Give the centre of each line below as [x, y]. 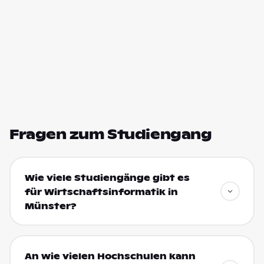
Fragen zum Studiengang [111, 134]
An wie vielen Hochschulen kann [110, 256]
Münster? [50, 206]
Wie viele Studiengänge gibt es [107, 178]
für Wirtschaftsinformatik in [101, 192]
